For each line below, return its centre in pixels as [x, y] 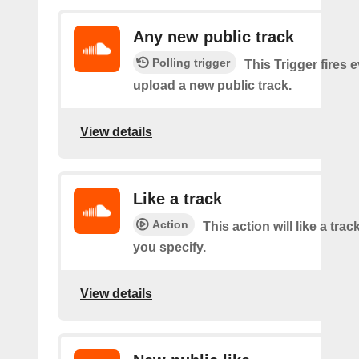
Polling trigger [191, 63]
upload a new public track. [212, 85]
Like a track [177, 199]
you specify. [169, 247]
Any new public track [214, 37]
